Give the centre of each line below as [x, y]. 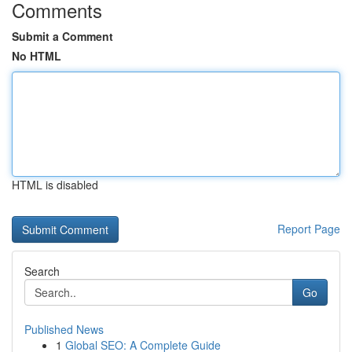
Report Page [309, 229]
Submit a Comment [62, 36]
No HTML [37, 56]
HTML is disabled [55, 185]
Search [42, 271]
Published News [64, 329]
